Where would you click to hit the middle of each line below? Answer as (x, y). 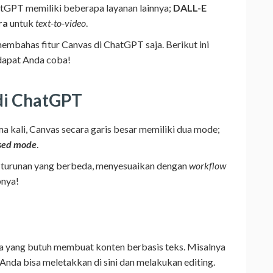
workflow (207, 165)
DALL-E (190, 7)
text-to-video (61, 23)
